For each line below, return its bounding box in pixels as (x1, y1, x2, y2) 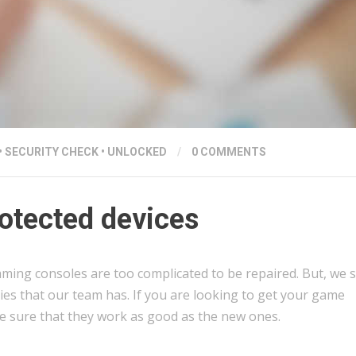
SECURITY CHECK (5, 145, 99, 158)
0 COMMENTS (192, 145, 266, 158)
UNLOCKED (107, 145, 167, 158)
